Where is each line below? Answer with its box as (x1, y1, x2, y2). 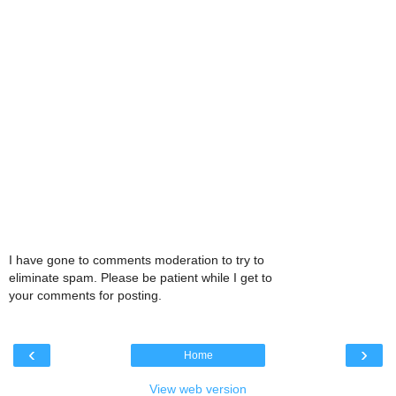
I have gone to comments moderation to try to (9, 253, 264, 268)
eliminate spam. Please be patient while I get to (9, 270, 272, 286)
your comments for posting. (9, 288, 162, 303)
